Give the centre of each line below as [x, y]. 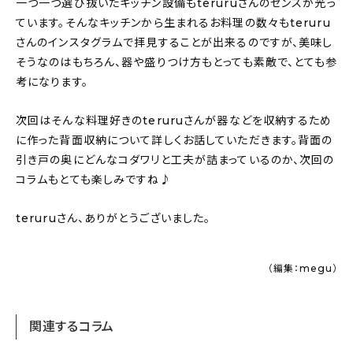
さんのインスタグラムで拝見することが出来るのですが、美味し [175, 43]
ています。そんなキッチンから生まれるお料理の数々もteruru [173, 23]
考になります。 [52, 82]
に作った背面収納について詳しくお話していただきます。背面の [175, 141]
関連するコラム [72, 327]
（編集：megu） [303, 269]
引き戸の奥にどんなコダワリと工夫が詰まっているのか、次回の [175, 160]
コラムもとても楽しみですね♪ [94, 180]
